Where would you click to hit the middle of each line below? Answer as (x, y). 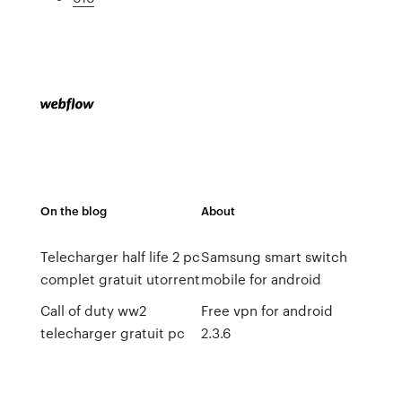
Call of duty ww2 (93, 310)
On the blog (73, 210)
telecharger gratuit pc (112, 333)
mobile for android (261, 279)
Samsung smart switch (274, 257)
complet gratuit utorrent (120, 279)
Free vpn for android (267, 310)
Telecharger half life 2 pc (120, 257)
